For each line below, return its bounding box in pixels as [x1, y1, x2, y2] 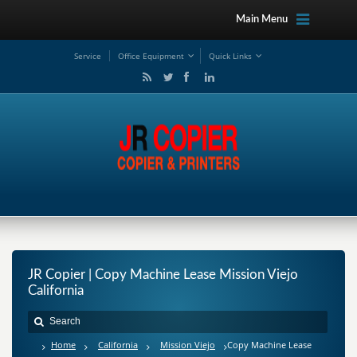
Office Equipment [118, 50, 184, 61]
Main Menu [235, 14, 288, 25]
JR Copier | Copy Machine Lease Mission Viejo [28, 268, 298, 281]
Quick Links [209, 50, 252, 61]
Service [74, 50, 101, 61]
